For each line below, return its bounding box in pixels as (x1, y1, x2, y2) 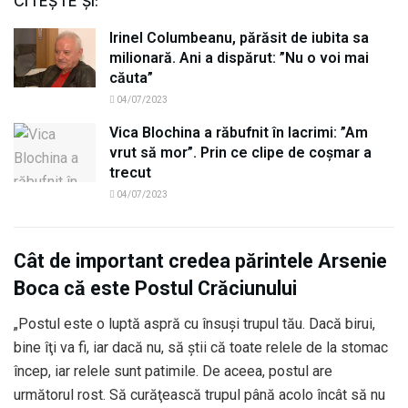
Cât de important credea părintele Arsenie (14, 249, 387, 272)
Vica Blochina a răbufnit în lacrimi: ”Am (109, 124, 368, 142)
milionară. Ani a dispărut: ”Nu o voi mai (109, 49, 369, 67)
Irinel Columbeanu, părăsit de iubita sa (109, 29, 369, 47)
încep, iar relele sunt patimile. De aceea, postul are (14, 362, 332, 380)
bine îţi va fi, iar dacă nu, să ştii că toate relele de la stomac (14, 338, 388, 356)
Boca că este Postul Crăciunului (14, 276, 297, 300)
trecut (109, 164, 151, 182)
